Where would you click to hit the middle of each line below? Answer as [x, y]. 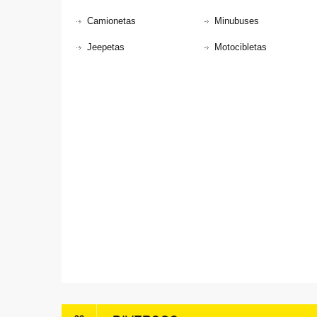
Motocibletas [241, 47]
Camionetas [111, 21]
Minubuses [237, 21]
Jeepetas [106, 47]
